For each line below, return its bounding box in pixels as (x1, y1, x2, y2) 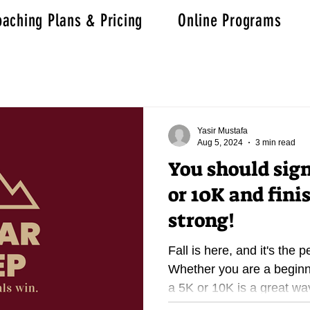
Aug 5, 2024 (197, 137, 243, 147)
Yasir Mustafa (197, 126, 248, 136)
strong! (168, 208, 235, 233)
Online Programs (178, 10, 282, 30)
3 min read (255, 137, 295, 147)
